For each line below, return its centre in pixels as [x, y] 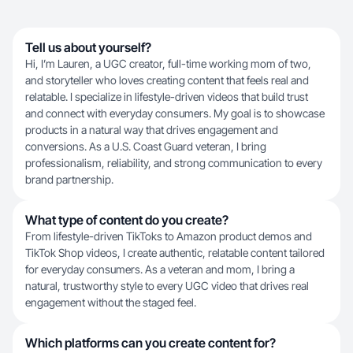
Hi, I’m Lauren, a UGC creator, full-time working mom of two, [168, 63]
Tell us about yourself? [88, 47]
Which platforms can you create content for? [150, 343]
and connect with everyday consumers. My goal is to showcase [175, 113]
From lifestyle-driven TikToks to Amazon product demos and [169, 236]
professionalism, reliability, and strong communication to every [174, 163]
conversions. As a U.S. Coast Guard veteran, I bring [146, 146]
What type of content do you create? [127, 220]
